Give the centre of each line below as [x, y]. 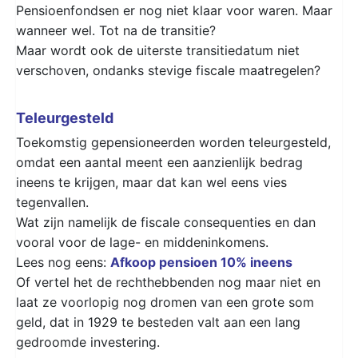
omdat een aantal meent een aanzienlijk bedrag [159, 162]
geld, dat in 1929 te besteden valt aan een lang [158, 322]
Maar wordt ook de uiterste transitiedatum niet [158, 50]
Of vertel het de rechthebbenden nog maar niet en [168, 282]
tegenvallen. [52, 202]
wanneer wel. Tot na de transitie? [116, 30]
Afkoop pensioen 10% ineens [201, 262]
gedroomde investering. [88, 342]
